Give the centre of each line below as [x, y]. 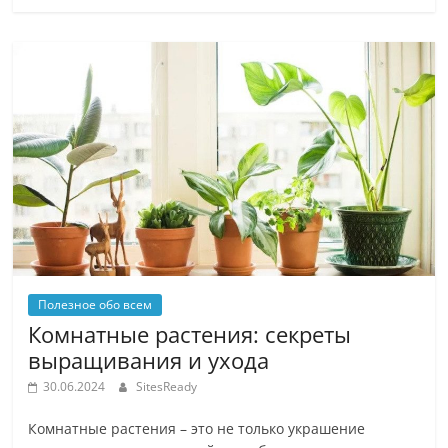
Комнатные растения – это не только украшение [197, 429]
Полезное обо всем [95, 305]
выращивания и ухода [149, 360]
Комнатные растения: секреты [190, 334]
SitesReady [167, 387]
